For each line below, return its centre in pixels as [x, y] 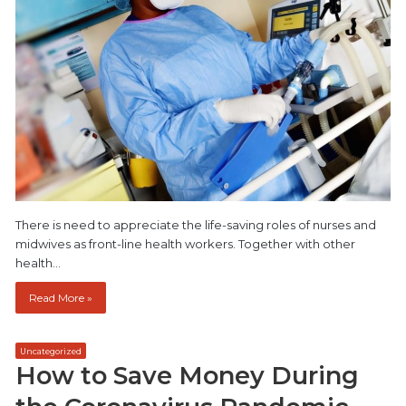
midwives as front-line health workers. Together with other [185, 243]
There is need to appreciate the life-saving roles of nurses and [196, 224]
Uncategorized [51, 351]
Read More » [61, 297]
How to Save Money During [187, 375]
